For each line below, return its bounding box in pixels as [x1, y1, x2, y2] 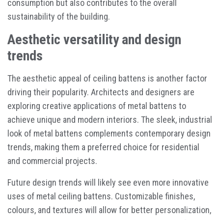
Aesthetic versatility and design [7, 31, 181, 48]
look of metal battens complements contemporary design [7, 128, 211, 138]
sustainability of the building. [7, 11, 110, 22]
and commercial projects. [7, 156, 97, 166]
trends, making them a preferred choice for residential [7, 142, 199, 152]
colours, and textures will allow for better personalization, [7, 205, 211, 215]
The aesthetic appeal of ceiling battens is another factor [7, 73, 207, 83]
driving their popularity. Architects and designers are [7, 87, 194, 97]
